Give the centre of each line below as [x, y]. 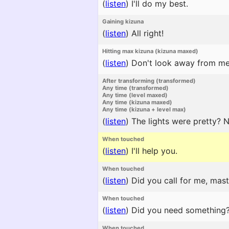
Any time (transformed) [135, 88]
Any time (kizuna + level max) [144, 109]
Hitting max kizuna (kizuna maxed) [150, 51]
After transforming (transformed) [149, 81]
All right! [146, 33]
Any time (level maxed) [135, 95]
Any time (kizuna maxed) [137, 102]
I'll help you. [153, 151]
